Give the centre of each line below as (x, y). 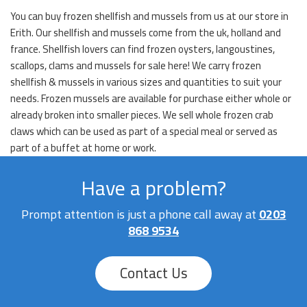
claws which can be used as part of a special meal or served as (144, 132)
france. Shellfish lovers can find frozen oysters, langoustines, (143, 49)
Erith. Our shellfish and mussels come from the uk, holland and (146, 33)
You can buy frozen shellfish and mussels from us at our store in (149, 16)
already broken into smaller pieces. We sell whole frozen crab (142, 115)
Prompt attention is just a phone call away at (140, 214)
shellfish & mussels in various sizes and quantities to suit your (146, 82)
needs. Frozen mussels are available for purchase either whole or (151, 99)
